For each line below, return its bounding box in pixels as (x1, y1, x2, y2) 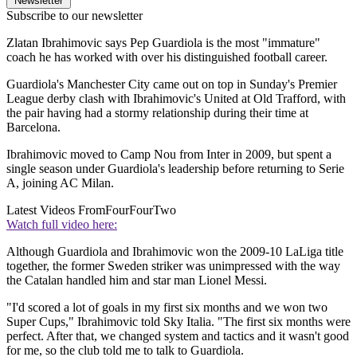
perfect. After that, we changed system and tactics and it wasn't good (6, 328, 349, 343)
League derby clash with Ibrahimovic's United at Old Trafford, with (6, 91, 346, 105)
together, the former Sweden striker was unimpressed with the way (6, 258, 340, 273)
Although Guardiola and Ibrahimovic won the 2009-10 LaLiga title (6, 244, 343, 258)
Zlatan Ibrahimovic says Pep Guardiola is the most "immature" (6, 35, 320, 49)
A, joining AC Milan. (6, 175, 114, 190)
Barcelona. (6, 120, 61, 134)
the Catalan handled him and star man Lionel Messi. (6, 273, 267, 287)
